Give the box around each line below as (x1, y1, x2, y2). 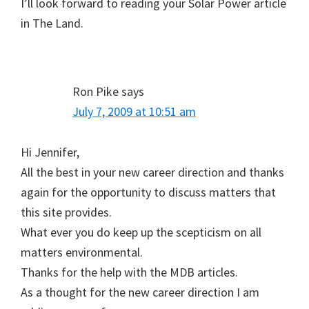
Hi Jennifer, (21, 143, 79, 160)
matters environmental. (21, 243, 143, 260)
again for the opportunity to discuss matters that (21, 183, 276, 200)
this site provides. (21, 203, 112, 220)
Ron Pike (72, 83, 119, 99)
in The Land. (21, 14, 83, 31)
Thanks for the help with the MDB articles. (21, 263, 238, 280)
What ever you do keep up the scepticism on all (21, 223, 261, 240)
